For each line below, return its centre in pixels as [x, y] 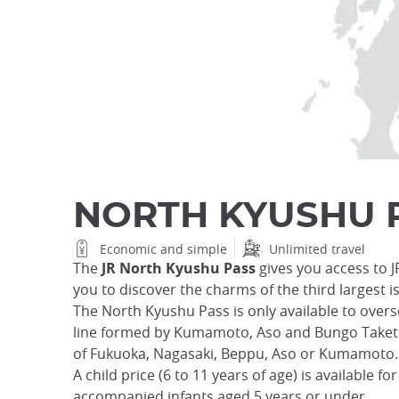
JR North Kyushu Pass [179, 269]
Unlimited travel [317, 248]
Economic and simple [163, 248]
